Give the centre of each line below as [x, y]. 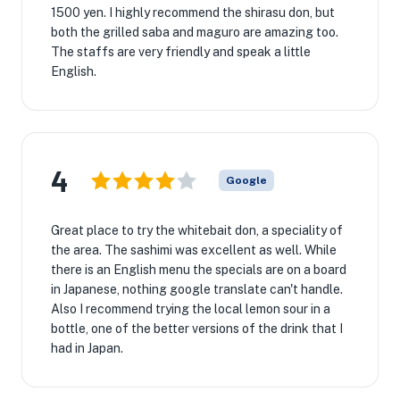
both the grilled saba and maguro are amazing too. [195, 32]
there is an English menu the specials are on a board [199, 270]
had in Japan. [87, 348]
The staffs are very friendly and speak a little [181, 52]
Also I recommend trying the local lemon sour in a [191, 309]
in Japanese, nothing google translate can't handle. [197, 289]
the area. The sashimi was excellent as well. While [194, 250]
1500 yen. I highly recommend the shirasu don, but [193, 12]
